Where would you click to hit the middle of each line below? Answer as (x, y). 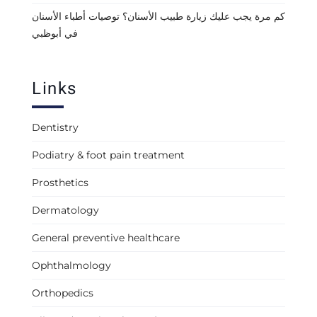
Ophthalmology (71, 266)
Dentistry (55, 128)
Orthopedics (63, 293)
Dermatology (65, 211)
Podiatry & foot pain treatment (108, 155)
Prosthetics (60, 183)
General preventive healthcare (106, 238)
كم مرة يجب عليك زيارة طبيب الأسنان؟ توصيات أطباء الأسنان (158, 17)
